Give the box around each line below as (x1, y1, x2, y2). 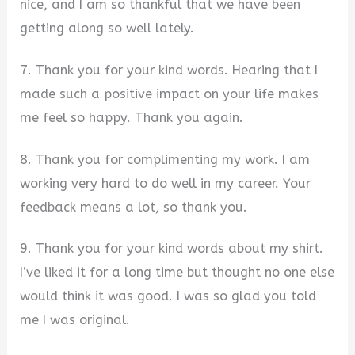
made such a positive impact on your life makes (20, 86, 319, 102)
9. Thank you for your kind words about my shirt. (20, 241, 324, 257)
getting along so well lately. (20, 21, 195, 36)
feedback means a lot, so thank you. (20, 199, 248, 215)
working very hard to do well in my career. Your (20, 175, 311, 191)
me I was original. (20, 312, 131, 328)
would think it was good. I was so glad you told (20, 288, 317, 304)
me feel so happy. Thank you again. (20, 110, 244, 126)
